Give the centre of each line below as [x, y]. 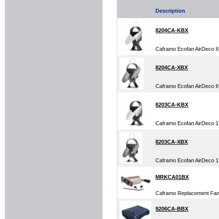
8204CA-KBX [172, 30]
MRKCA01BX [172, 177]
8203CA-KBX [172, 104]
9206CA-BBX [172, 208]
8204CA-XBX [172, 67]
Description [171, 11]
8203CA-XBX [172, 142]
